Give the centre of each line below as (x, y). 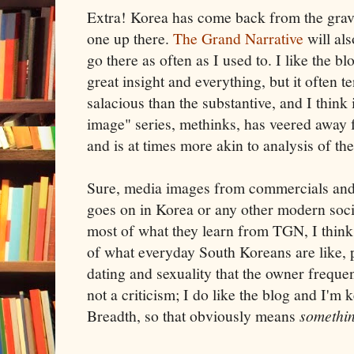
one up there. (130, 38)
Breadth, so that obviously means (193, 315)
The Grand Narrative (238, 38)
